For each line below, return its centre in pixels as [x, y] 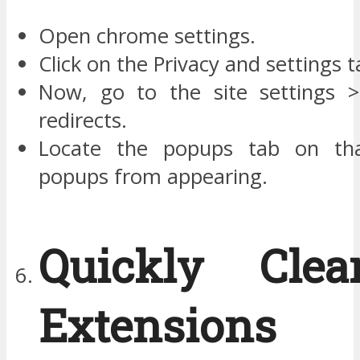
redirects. [83, 120]
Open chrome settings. [147, 35]
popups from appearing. [153, 176]
